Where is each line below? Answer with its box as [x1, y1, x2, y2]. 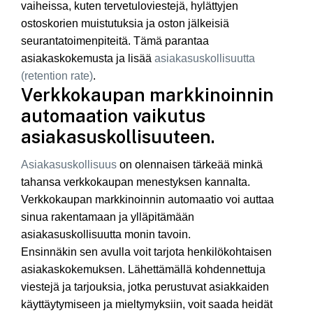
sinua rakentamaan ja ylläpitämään [21, 210, 194, 223]
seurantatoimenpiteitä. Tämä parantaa [21, 35, 209, 48]
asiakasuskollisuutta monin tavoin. [21, 228, 191, 240]
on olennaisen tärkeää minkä [117, 158, 263, 170]
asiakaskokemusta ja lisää [21, 52, 154, 65]
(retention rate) [21, 70, 93, 82]
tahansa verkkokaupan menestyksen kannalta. [21, 175, 250, 188]
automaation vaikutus [21, 105, 205, 127]
